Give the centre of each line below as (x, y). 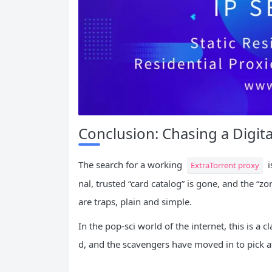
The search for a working (131, 165)
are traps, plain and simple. (135, 202)
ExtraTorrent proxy (225, 165)
